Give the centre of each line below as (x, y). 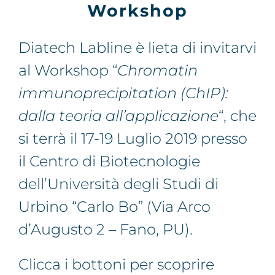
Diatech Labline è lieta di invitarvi (137, 48)
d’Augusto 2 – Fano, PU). (106, 230)
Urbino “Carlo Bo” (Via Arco (114, 207)
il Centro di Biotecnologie (109, 161)
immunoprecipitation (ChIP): (123, 93)
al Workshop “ (68, 71)
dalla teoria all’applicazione (118, 116)
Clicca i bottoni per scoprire (116, 265)
